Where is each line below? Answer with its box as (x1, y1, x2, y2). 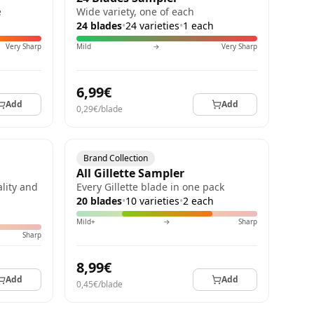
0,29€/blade (76, 103, 123, 115)
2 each (183, 194, 214, 207)
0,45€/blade (76, 278, 123, 290)
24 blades (76, 19, 122, 32)
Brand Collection (83, 152, 148, 164)
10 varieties (125, 194, 179, 207)
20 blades (76, 194, 122, 207)
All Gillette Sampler (76, 165, 184, 181)
